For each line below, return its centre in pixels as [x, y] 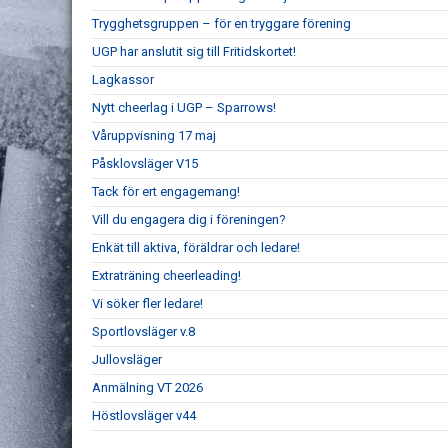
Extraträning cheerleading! [166, 275]
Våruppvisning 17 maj [154, 135]
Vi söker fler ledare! [147, 303]
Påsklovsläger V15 [145, 163]
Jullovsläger [127, 359]
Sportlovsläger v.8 [143, 331]
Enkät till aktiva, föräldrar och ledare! [196, 247]
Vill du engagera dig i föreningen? [189, 219]
